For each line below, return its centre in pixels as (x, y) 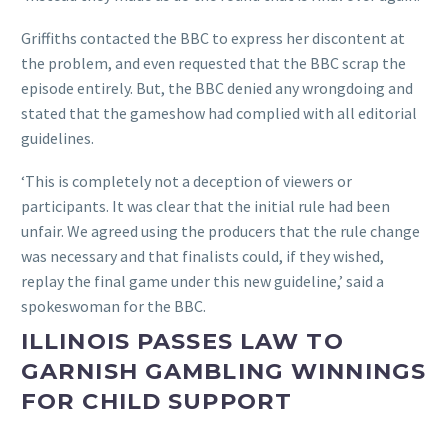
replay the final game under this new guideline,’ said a (202, 280)
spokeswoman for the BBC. (113, 305)
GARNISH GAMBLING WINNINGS (223, 371)
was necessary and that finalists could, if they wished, (202, 255)
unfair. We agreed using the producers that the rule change (220, 230)
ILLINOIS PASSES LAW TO (182, 341)
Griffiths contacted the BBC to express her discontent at (213, 37)
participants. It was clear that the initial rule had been (205, 205)
